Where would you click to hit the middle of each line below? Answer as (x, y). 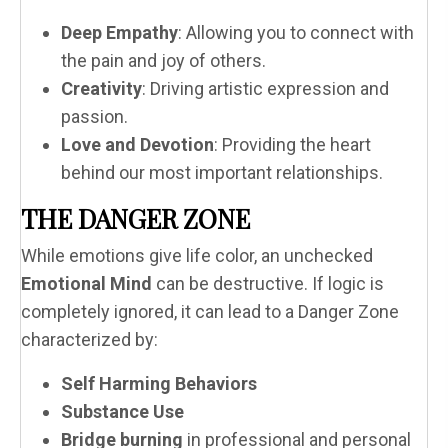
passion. (94, 116)
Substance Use (122, 411)
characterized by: (89, 339)
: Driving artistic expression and (265, 88)
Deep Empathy (119, 32)
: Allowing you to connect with (296, 32)
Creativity (101, 88)
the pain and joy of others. (163, 60)
